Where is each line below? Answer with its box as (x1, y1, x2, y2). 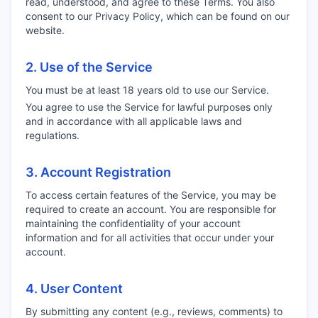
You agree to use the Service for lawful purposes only (26, 101, 273, 113)
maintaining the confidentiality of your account (26, 217, 241, 229)
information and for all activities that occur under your (26, 231, 274, 243)
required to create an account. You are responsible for (26, 203, 276, 215)
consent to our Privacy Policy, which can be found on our (26, 10, 290, 22)
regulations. (26, 129, 79, 141)
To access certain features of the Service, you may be (26, 189, 276, 201)
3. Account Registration (26, 165, 171, 180)
